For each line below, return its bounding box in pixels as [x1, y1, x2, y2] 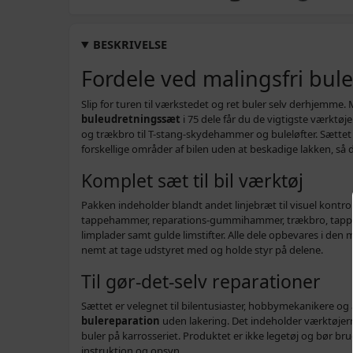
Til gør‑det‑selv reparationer [81, 269, 321, 294]
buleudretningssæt [81, 112, 180, 126]
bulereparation [81, 314, 160, 328]
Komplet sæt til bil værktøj [81, 168, 303, 193]
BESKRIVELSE [93, 36, 168, 52]
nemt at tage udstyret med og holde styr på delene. [81, 243, 323, 257]
